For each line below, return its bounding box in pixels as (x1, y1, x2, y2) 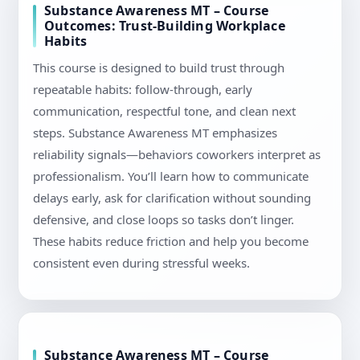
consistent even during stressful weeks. (33, 255, 250, 272)
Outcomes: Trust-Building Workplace (44, 17, 285, 35)
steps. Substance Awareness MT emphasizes (33, 125, 277, 141)
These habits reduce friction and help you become (33, 233, 309, 250)
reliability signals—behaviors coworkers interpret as (33, 146, 321, 163)
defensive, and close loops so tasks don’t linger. (33, 211, 294, 228)
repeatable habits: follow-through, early (33, 81, 252, 98)
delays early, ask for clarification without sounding (33, 190, 311, 207)
